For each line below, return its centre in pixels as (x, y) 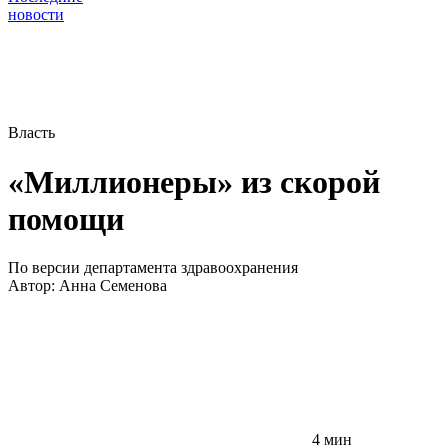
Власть (31, 133)
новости (36, 15)
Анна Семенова (113, 286)
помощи (66, 218)
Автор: (33, 286)
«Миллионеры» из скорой (194, 181)
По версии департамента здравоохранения (153, 268)
